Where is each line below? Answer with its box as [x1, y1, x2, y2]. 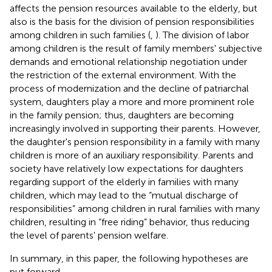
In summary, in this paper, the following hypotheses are [10, 252, 248, 264]
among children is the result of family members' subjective [10, 42, 262, 54]
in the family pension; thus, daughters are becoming [10, 109, 234, 121]
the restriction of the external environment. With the [10, 69, 236, 81]
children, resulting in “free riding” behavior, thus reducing [10, 216, 250, 228]
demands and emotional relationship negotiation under [10, 55, 247, 67]
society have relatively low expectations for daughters [10, 162, 243, 174]
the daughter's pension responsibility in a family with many [10, 135, 260, 148]
